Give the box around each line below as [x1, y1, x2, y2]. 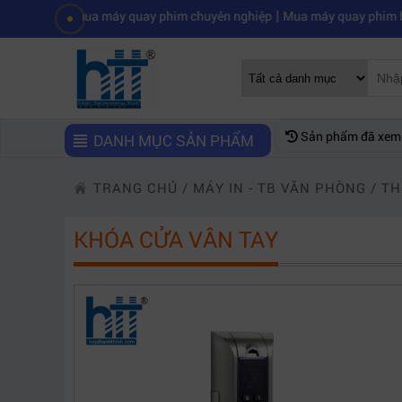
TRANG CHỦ [93, 179, 178, 197]
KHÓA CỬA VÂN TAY [74, 224, 278, 254]
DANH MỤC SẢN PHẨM [92, 130, 258, 151]
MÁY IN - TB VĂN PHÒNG [193, 179, 366, 197]
